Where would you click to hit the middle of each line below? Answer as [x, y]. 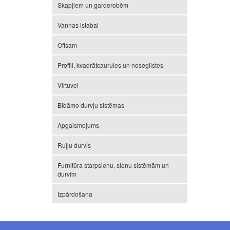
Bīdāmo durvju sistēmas [91, 105]
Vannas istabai [78, 25]
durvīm [67, 174]
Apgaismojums [78, 125]
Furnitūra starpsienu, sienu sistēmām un [113, 165]
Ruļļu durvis [74, 145]
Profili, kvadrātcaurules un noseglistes [110, 65]
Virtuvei [68, 85]
